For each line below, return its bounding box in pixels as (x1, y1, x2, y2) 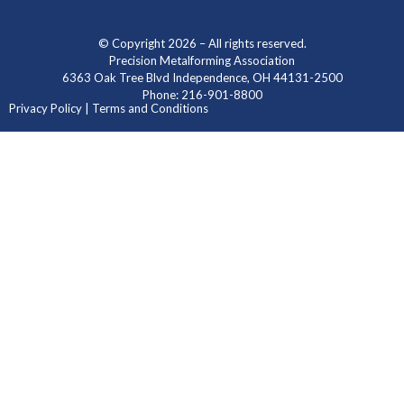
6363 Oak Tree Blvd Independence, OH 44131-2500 (61, 70, 343, 86)
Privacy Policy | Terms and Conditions (9, 101, 208, 115)
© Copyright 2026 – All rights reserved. (97, 36, 307, 51)
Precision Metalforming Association (109, 53, 295, 69)
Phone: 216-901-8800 (142, 87, 262, 103)
